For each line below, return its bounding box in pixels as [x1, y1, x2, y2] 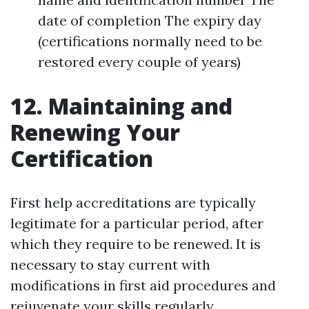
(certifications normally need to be [38, 32, 262, 50]
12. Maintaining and [10, 91, 232, 121]
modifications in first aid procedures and [10, 277, 276, 295]
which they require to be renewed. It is [10, 235, 261, 253]
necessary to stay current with [10, 256, 210, 274]
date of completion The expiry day [38, 12, 261, 30]
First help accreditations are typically [10, 194, 256, 212]
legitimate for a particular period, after [10, 215, 263, 232]
